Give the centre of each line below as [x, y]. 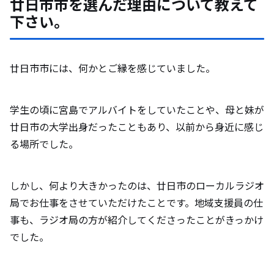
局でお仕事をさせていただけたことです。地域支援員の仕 [136, 203]
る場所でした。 [44, 144]
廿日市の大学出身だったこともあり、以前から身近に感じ [137, 127]
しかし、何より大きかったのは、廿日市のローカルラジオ [137, 186]
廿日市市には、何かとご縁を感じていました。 [113, 68]
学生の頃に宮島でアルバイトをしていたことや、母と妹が [137, 110]
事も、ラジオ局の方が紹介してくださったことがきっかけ [137, 220]
